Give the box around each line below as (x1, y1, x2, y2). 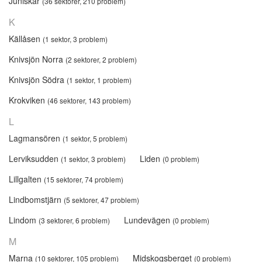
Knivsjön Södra (9, 73, 67, 85)
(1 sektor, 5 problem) (63, 133, 127, 143)
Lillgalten (9, 173, 44, 185)
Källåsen (9, 32, 43, 44)
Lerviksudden (9, 152, 61, 164)
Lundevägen (124, 213, 173, 226)
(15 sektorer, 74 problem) (44, 174, 123, 184)
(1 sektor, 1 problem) (67, 74, 132, 85)
